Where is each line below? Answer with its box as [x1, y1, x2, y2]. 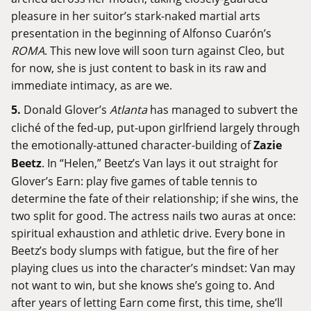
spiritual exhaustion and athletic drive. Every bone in [11, 226, 285, 241]
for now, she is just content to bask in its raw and [11, 60, 267, 76]
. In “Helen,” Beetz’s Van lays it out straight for [42, 155, 278, 171]
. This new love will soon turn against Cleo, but [44, 43, 285, 58]
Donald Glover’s [24, 102, 110, 117]
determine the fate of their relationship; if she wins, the [11, 191, 299, 206]
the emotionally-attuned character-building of [11, 137, 253, 153]
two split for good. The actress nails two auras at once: [11, 208, 296, 224]
